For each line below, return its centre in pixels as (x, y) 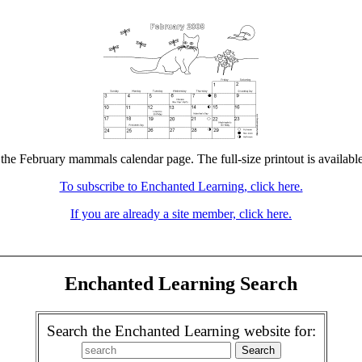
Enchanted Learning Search (181, 283)
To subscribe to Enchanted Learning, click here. (181, 186)
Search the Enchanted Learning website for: (181, 330)
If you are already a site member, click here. (181, 214)
